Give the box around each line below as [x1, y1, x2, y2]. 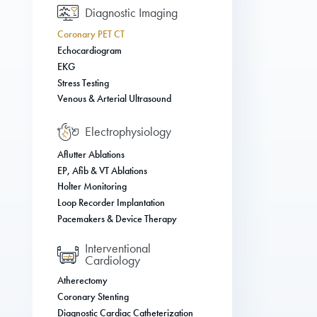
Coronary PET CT [57, 28, 125, 41]
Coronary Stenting [57, 291, 129, 304]
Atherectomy [57, 275, 108, 287]
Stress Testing [57, 76, 109, 89]
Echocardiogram [57, 45, 122, 57]
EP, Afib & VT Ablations [57, 164, 147, 177]
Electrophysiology [85, 124, 172, 139]
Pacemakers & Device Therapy [57, 212, 177, 225]
